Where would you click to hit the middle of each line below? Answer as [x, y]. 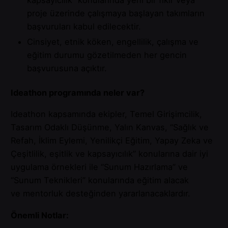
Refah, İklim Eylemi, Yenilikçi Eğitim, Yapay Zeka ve [112, 141]
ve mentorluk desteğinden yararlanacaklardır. [101, 194]
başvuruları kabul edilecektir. [84, 26]
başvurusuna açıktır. [67, 68]
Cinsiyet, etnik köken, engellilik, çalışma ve [113, 41]
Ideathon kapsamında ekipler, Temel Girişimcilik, [106, 114]
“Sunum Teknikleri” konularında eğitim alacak [100, 180]
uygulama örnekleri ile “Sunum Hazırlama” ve [99, 167]
